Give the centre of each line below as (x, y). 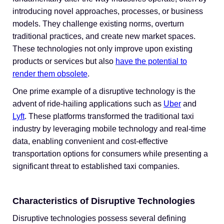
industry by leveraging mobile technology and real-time (109, 129)
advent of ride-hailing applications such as (88, 104)
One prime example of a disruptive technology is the (104, 91)
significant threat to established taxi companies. (96, 166)
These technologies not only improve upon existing (102, 49)
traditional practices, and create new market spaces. (104, 36)
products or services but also (64, 61)
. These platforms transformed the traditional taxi (109, 116)
